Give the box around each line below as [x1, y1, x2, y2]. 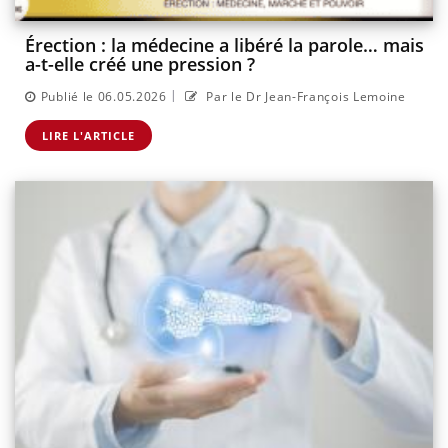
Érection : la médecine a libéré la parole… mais [25, 33, 424, 58]
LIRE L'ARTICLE [42, 127, 135, 143]
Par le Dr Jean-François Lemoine [202, 87, 406, 105]
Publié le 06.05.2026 [40, 87, 167, 105]
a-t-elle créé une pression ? [25, 52, 255, 77]
